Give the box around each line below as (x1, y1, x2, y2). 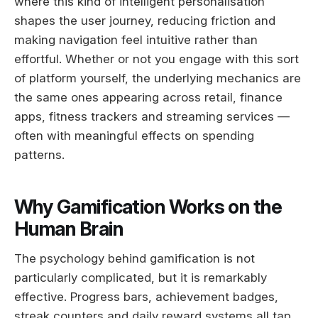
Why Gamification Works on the (14, 194, 283, 219)
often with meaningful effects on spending (14, 128, 254, 143)
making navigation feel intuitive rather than (14, 33, 258, 48)
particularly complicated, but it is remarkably (14, 270, 267, 285)
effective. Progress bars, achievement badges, (14, 290, 278, 305)
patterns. (14, 148, 65, 163)
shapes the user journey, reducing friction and (14, 13, 275, 28)
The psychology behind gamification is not (14, 251, 255, 266)
